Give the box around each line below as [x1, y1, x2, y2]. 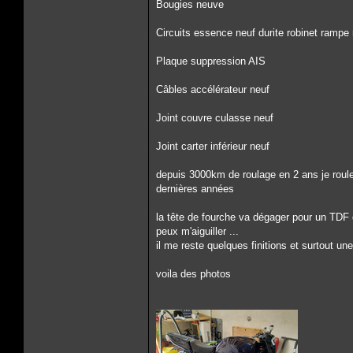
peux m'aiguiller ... [156, 225, 239, 237]
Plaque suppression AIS [156, 55, 266, 67]
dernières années [156, 183, 234, 195]
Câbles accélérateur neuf [156, 84, 269, 95]
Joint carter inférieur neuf [156, 140, 269, 152]
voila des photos [156, 268, 231, 280]
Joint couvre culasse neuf [156, 112, 273, 124]
